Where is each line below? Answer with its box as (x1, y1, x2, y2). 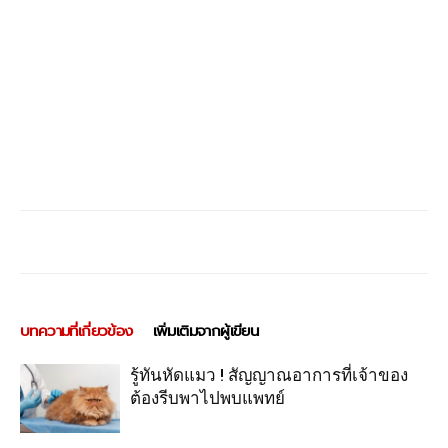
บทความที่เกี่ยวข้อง (20, 320, 133, 342)
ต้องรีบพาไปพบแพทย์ (130, 388, 285, 408)
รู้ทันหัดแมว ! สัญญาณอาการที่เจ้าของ (130, 365, 408, 385)
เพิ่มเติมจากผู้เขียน (152, 320, 259, 342)
